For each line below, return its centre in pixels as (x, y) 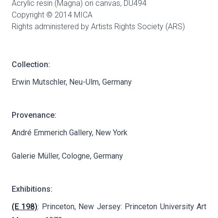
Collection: (31, 64)
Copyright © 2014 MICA (52, 15)
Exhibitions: (32, 189)
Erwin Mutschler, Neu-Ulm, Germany (72, 82)
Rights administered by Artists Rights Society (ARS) (98, 26)
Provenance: (34, 115)
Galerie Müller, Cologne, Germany (67, 156)
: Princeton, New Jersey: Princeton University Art (122, 206)
